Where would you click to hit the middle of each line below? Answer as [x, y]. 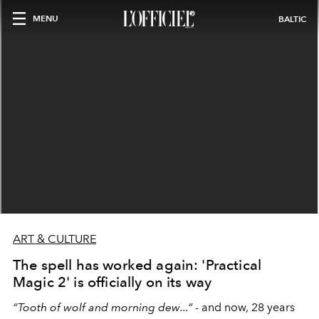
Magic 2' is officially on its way [113, 282]
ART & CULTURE [54, 239]
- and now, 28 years [244, 307]
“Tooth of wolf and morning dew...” [103, 307]
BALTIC [292, 19]
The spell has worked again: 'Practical [137, 265]
